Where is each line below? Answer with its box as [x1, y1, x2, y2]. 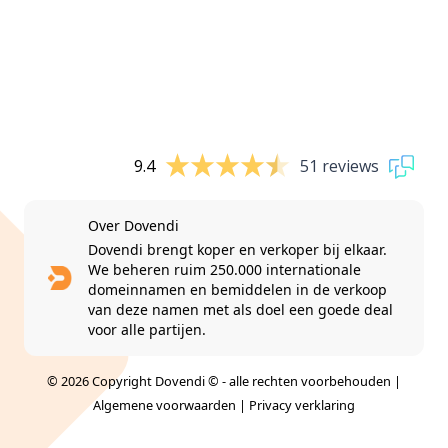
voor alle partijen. [87, 319, 206, 339]
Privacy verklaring [249, 395, 355, 414]
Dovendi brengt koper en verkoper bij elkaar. [87, 239, 387, 259]
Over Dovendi [87, 215, 179, 235]
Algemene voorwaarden [93, 395, 236, 414]
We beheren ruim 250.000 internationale [87, 259, 361, 279]
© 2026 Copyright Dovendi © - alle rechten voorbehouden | [47, 371, 401, 390]
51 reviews [300, 155, 379, 178]
